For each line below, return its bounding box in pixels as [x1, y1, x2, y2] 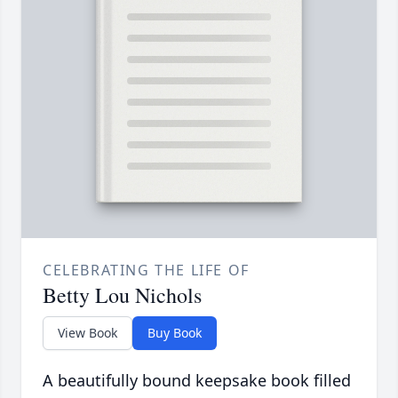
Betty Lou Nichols [43, 281, 202, 310]
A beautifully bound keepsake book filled [43, 370, 351, 392]
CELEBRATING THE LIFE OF [43, 260, 250, 281]
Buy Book [147, 324, 202, 342]
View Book [58, 324, 117, 342]
